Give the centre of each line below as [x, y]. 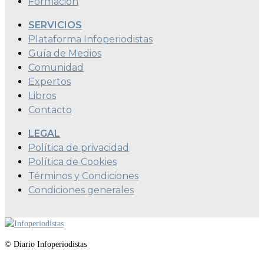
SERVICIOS [55, 25]
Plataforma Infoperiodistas [90, 39]
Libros [42, 95]
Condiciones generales [81, 190]
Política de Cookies [72, 161]
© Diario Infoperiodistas [46, 244]
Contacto [50, 110]
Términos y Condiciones [83, 176]
